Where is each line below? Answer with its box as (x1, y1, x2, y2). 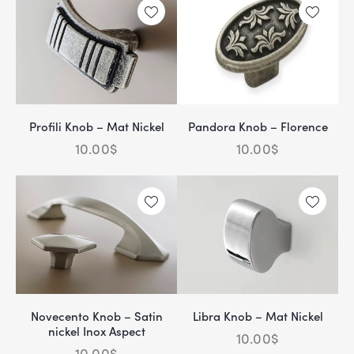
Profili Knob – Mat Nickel (28, 117, 164, 134)
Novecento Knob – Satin (30, 307, 163, 324)
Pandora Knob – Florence (187, 117, 328, 134)
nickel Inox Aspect (47, 322, 145, 339)
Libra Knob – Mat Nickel (192, 307, 323, 324)
